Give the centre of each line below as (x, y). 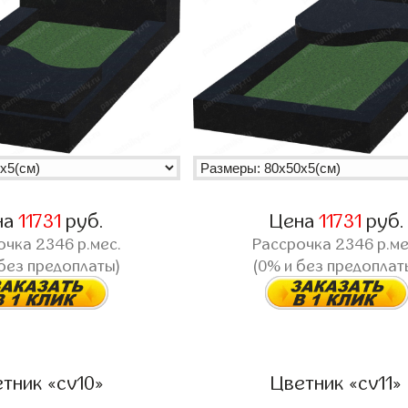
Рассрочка (294, 245)
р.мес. (97, 245)
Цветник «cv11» (337, 383)
